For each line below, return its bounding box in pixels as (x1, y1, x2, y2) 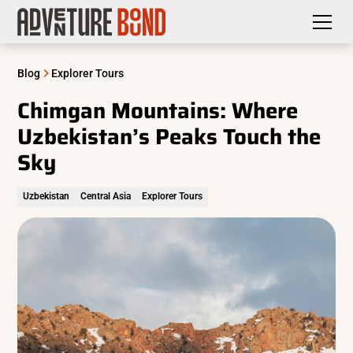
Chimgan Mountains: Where (17, 94, 299, 128)
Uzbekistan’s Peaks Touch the (17, 120, 321, 154)
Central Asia (80, 191, 132, 203)
